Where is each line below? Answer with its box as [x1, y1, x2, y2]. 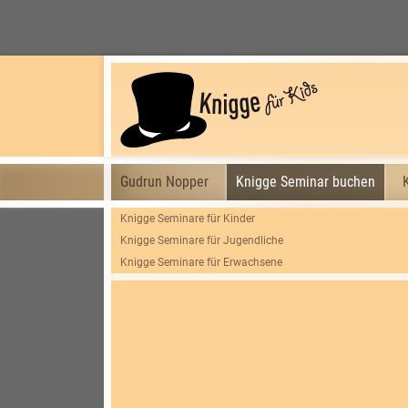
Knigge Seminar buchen [236, 173, 375, 190]
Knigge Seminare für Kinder [120, 212, 255, 225]
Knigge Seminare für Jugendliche [120, 234, 283, 247]
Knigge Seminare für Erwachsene [120, 256, 282, 269]
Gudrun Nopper [120, 173, 209, 190]
